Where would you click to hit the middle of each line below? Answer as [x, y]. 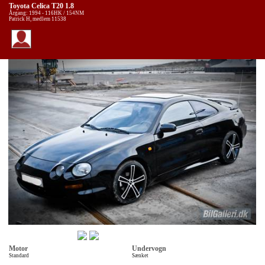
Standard [19, 255]
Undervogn [149, 248]
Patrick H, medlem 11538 [38, 19]
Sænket [140, 255]
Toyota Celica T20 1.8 [42, 7]
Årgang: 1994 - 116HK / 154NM [46, 13]
